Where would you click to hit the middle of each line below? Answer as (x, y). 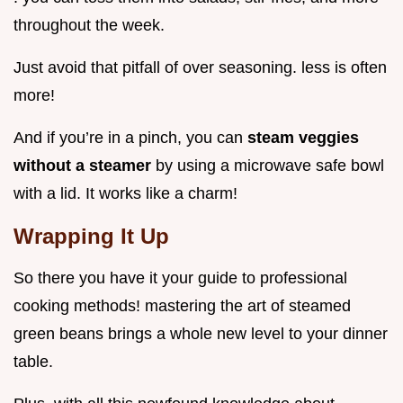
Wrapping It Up (91, 236)
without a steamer (85, 165)
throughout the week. (89, 25)
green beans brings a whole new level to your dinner (201, 333)
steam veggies (303, 137)
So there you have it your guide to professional (180, 278)
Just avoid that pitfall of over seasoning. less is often (200, 67)
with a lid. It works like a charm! (125, 193)
